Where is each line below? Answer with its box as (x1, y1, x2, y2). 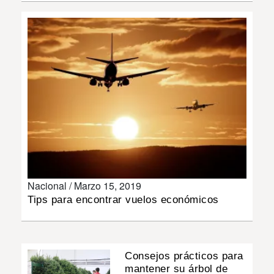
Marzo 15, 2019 (74, 178, 141, 193)
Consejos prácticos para (125, 250, 243, 262)
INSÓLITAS (9, 18, 54, 28)
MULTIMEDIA (9, 53, 62, 62)
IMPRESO (9, 87, 48, 97)
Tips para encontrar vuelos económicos (28, 193, 219, 206)
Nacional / (28, 178, 74, 193)
